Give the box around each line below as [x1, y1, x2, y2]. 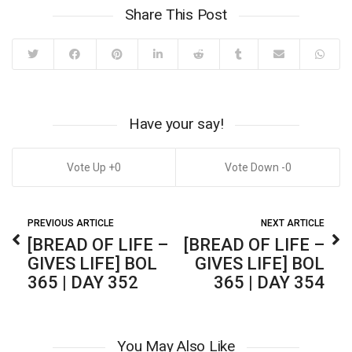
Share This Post [125, 5, 227, 24]
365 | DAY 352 [27, 273, 138, 292]
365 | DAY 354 [214, 273, 324, 292]
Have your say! [128, 115, 224, 133]
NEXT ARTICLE [261, 218, 324, 229]
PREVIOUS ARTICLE [27, 218, 114, 229]
